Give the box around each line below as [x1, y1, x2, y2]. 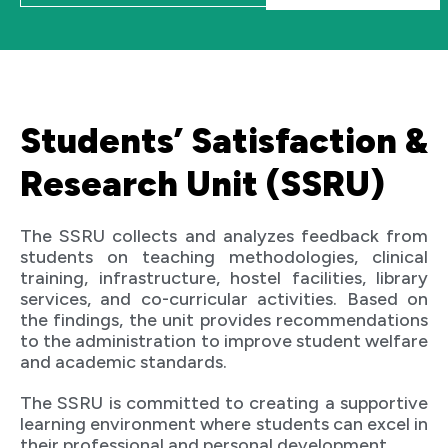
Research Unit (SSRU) [20, 163, 385, 206]
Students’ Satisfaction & [20, 120, 428, 163]
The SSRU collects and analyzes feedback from [20, 225, 428, 248]
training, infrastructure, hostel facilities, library [20, 267, 428, 290]
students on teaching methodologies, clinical [20, 246, 428, 269]
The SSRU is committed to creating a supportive [20, 392, 428, 415]
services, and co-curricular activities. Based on [20, 288, 428, 311]
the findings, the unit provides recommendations [20, 309, 428, 332]
